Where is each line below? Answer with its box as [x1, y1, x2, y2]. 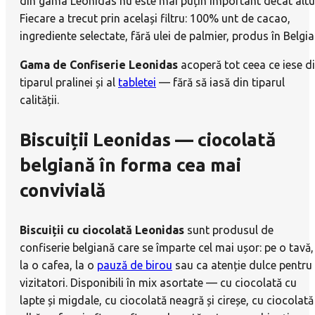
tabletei [118, 76, 156, 89]
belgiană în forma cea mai [20, 155, 241, 176]
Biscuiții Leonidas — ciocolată [20, 129, 276, 150]
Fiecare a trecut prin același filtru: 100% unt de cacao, [20, 12, 290, 25]
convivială [20, 180, 105, 201]
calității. [20, 94, 59, 107]
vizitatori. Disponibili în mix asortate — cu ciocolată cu [20, 276, 297, 290]
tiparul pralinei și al [20, 76, 118, 89]
